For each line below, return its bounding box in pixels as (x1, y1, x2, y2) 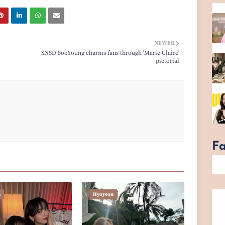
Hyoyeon (92, 191, 114, 197)
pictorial (156, 57, 180, 65)
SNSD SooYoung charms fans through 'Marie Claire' (41, 49, 180, 57)
